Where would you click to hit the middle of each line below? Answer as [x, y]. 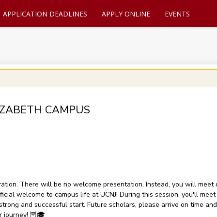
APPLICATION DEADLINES [45, 14]
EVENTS [177, 14]
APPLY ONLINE [126, 14]
